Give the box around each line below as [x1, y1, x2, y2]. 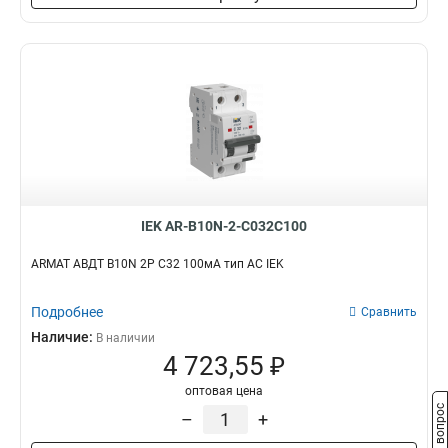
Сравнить [361, 305, 417, 319]
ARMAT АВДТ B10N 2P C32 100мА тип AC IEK [31, 257, 284, 271]
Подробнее [31, 304, 103, 320]
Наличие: [31, 329, 96, 345]
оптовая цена [185, 384, 263, 398]
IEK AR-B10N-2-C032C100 [141, 218, 307, 234]
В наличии [96, 331, 155, 345]
